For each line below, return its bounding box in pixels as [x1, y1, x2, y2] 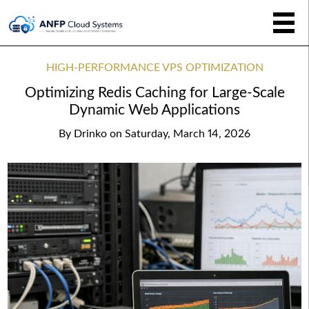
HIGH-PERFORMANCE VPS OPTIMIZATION [46, 61, 263, 73]
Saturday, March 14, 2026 [125, 128, 250, 139]
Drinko [74, 128, 107, 139]
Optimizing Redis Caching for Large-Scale [24, 86, 285, 101]
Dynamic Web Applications [69, 103, 240, 118]
